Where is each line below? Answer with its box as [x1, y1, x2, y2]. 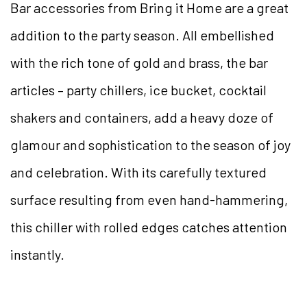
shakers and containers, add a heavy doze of [10, 109, 273, 126]
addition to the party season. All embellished [10, 27, 274, 44]
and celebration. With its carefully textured [10, 164, 267, 181]
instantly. [10, 246, 64, 263]
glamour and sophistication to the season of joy [10, 136, 291, 153]
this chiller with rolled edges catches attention [10, 219, 287, 236]
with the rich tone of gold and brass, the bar [10, 54, 268, 71]
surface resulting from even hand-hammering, [10, 191, 288, 208]
